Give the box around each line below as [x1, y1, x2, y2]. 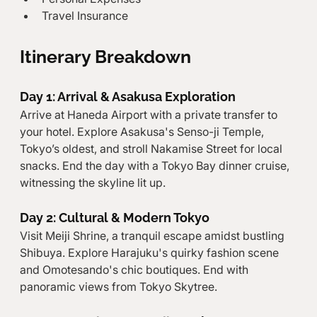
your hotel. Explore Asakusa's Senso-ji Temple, [19, 124, 267, 139]
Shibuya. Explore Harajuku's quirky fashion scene [19, 245, 282, 260]
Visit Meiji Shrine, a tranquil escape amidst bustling [19, 228, 287, 243]
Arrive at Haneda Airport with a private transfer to [19, 107, 280, 122]
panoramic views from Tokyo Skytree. [19, 279, 217, 294]
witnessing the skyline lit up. [19, 175, 166, 190]
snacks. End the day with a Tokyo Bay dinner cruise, [19, 158, 292, 173]
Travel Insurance [42, 8, 129, 23]
